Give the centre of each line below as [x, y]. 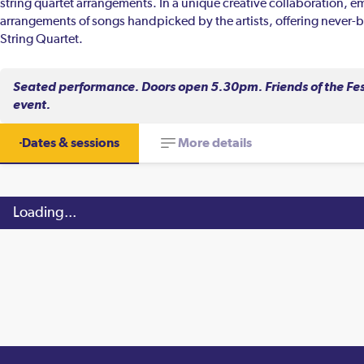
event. [32, 105]
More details [215, 143]
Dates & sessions [71, 143]
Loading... [45, 213]
